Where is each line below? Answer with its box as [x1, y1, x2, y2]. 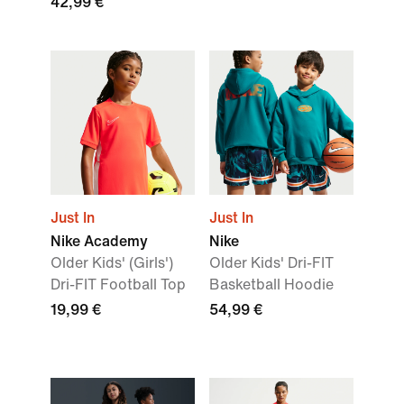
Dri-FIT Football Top [50, 277, 186, 292]
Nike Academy [50, 234, 148, 249]
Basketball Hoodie [209, 277, 334, 292]
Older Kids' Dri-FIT [209, 255, 334, 271]
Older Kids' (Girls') [50, 255, 173, 271]
